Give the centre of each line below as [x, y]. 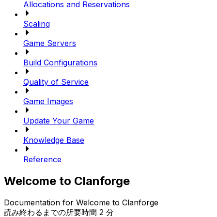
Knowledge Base [54, 140]
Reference [42, 160]
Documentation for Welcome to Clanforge [81, 203]
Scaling [37, 24]
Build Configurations [60, 63]
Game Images [48, 101]
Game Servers [50, 43]
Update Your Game [59, 121]
